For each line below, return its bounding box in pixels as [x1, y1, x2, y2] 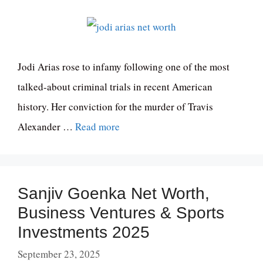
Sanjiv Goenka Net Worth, [18, 184, 210, 203]
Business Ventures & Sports [18, 203, 224, 222]
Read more [75, 119, 120, 133]
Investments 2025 [18, 222, 150, 241]
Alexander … [18, 119, 75, 133]
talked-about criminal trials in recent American [18, 79, 213, 93]
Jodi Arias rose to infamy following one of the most [18, 59, 230, 73]
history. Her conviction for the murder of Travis [18, 99, 213, 113]
